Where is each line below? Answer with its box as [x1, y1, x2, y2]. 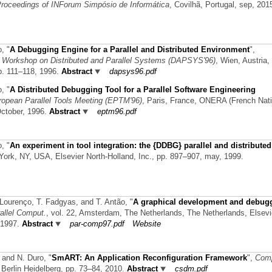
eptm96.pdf [97, 106, 137, 116]
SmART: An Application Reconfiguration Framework [52, 253, 247, 263]
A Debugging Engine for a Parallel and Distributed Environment [10, 45, 250, 54]
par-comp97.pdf [70, 219, 124, 228]
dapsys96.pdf [109, 67, 157, 76]
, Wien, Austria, [216, 56, 270, 65]
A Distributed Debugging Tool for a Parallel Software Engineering [10, 84, 256, 94]
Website [132, 219, 161, 228]
